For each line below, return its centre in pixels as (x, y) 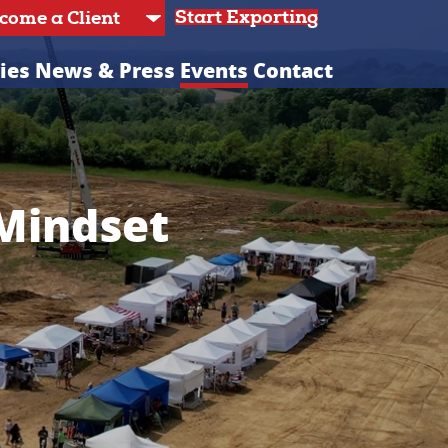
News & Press (104, 70)
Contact (292, 70)
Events (213, 70)
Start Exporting (246, 17)
